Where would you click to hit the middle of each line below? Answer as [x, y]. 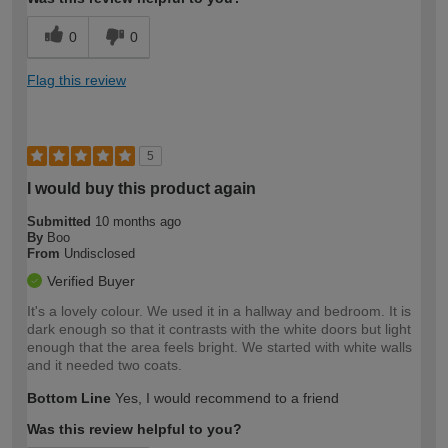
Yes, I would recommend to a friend [225, 398]
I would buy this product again [141, 189]
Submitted [61, 222]
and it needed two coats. [104, 365]
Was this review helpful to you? [134, 429]
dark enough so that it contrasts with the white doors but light [219, 329]
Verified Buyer [91, 281]
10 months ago [138, 222]
